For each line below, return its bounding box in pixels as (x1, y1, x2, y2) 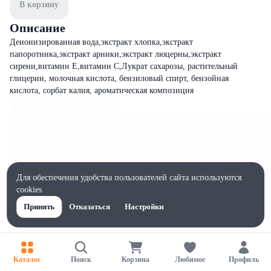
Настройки (125, 202, 164, 211)
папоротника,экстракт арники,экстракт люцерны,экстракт (10, 50, 221, 59)
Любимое (174, 255, 205, 264)
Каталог (13, 255, 41, 264)
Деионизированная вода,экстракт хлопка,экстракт (10, 38, 193, 47)
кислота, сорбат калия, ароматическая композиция (10, 86, 194, 95)
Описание (10, 21, 65, 34)
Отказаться (69, 202, 111, 211)
